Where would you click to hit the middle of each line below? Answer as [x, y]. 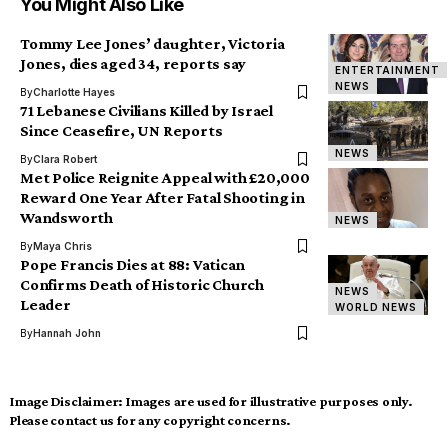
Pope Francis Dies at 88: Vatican [133, 265]
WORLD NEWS [376, 307]
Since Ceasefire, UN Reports [121, 131]
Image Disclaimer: [67, 401]
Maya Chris [62, 246]
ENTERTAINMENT [387, 70]
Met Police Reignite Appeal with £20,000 [165, 178]
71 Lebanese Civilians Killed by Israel [146, 111]
